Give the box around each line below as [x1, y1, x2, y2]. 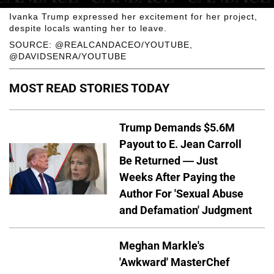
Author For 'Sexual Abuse [119, 187, 243, 201]
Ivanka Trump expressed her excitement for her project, [9, 11, 257, 21]
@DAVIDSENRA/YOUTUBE [9, 51, 127, 61]
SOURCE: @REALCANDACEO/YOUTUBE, [9, 39, 193, 50]
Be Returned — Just [119, 154, 218, 168]
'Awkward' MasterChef [119, 256, 229, 269]
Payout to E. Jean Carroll [119, 138, 242, 151]
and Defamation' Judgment [119, 204, 252, 217]
